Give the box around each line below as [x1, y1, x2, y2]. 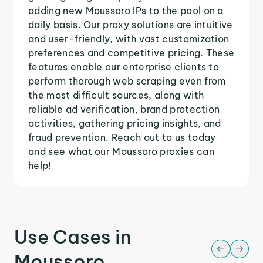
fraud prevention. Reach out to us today [28, 131, 216, 143]
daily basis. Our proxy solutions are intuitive [28, 18, 233, 31]
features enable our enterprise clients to [28, 60, 220, 73]
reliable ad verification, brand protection [28, 103, 220, 115]
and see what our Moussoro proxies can [28, 145, 214, 157]
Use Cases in [14, 224, 131, 248]
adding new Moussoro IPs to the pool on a [28, 4, 224, 16]
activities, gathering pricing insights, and [28, 117, 221, 129]
